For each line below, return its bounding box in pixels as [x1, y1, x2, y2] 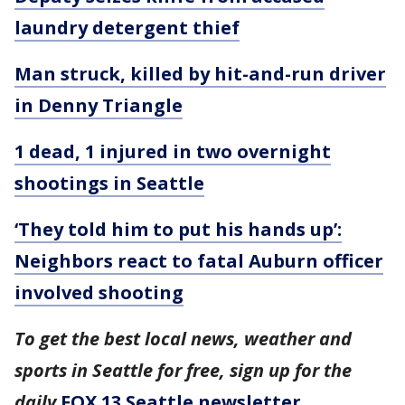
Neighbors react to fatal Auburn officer [14, 249, 383, 273]
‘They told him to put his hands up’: [14, 217, 342, 241]
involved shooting [14, 280, 184, 305]
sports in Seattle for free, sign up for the [14, 358, 352, 382]
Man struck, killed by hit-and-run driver [14, 61, 386, 86]
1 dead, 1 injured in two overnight [14, 139, 331, 164]
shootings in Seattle [14, 171, 204, 195]
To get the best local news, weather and [14, 326, 352, 351]
